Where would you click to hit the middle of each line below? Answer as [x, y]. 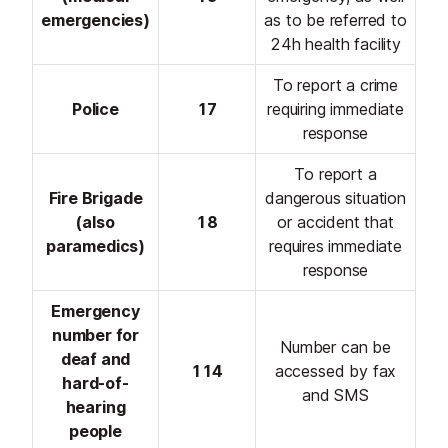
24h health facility [335, 44]
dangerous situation [335, 198]
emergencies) [95, 20]
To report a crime [335, 85]
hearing [95, 407]
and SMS [335, 395]
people [95, 431]
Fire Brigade [95, 198]
